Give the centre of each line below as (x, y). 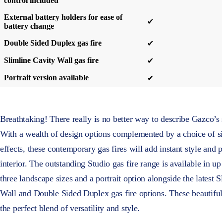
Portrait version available (46, 78)
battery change (29, 26)
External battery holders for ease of (63, 17)
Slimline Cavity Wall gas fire (51, 60)
